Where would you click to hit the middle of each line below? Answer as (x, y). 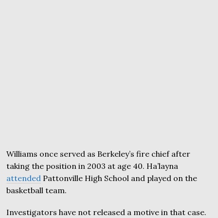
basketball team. (37, 190)
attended (24, 178)
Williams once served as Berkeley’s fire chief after (99, 154)
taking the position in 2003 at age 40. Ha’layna (92, 166)
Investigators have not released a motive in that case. (107, 212)
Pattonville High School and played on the (119, 178)
